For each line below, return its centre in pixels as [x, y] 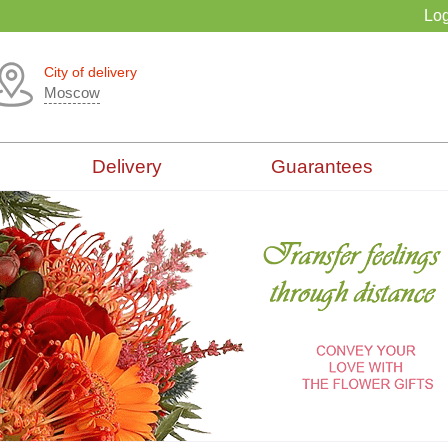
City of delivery [90, 72]
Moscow [72, 92]
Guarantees [321, 166]
